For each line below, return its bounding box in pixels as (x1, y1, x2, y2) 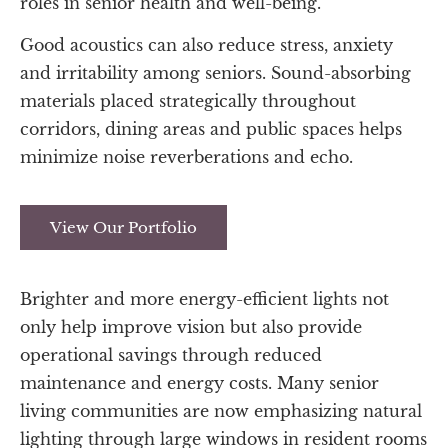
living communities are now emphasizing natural (20, 401, 422, 422)
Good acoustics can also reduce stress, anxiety (20, 34, 393, 55)
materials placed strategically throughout (20, 90, 356, 111)
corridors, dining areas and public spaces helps (20, 118, 402, 139)
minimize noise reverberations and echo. (20, 146, 353, 167)
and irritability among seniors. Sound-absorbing (20, 62, 411, 83)
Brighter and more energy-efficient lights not (20, 289, 389, 310)
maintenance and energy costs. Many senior (20, 373, 379, 394)
